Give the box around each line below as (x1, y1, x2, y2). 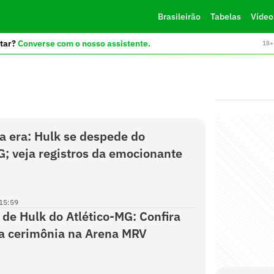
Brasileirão (157, 11, 201, 22)
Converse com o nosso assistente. (17, 37, 150, 49)
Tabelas (210, 11, 241, 22)
